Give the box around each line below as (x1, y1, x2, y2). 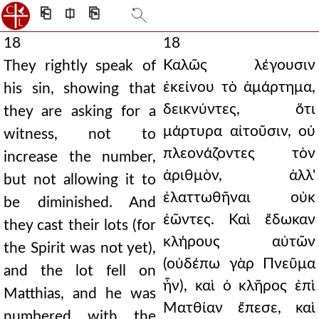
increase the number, (4, 150, 156, 164)
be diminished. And (4, 195, 156, 210)
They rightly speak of (4, 58, 156, 73)
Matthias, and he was (4, 286, 156, 301)
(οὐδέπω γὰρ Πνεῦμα (163, 256, 315, 271)
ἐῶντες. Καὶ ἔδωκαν (163, 212, 315, 227)
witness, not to (4, 127, 156, 142)
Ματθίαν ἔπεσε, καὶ (163, 300, 315, 315)
